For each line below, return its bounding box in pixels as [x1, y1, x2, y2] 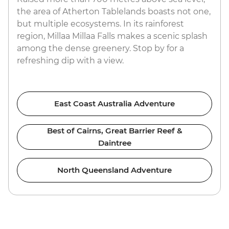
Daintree [98, 138, 131, 148]
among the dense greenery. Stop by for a [17, 43, 184, 53]
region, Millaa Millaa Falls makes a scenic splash [17, 31, 208, 41]
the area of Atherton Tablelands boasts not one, [17, 6, 211, 16]
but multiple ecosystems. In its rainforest [17, 18, 184, 29]
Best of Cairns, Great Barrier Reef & [47, 125, 182, 135]
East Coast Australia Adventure [54, 98, 175, 108]
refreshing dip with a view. [17, 55, 124, 65]
